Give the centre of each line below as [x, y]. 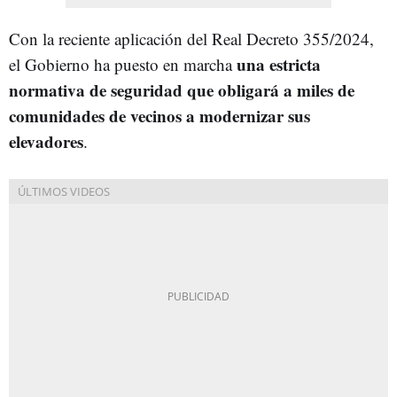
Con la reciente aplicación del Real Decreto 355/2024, [191, 38]
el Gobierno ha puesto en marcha [123, 64]
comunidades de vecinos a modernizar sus [160, 115]
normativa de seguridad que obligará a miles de [182, 90]
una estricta [279, 64]
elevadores [46, 141]
